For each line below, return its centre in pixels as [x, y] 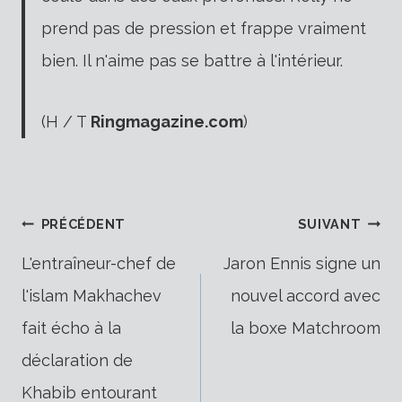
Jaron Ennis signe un [302, 263]
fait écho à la [71, 328]
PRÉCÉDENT [83, 223]
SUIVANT [330, 223]
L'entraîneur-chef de [99, 263]
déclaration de [77, 360]
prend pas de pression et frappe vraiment [204, 28]
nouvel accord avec [306, 295]
